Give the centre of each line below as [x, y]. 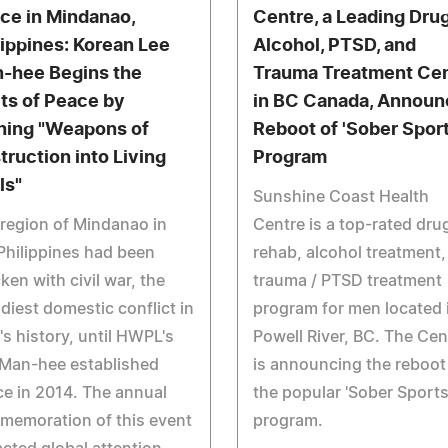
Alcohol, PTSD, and [334, 46]
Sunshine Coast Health [340, 197]
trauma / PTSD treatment [347, 281]
